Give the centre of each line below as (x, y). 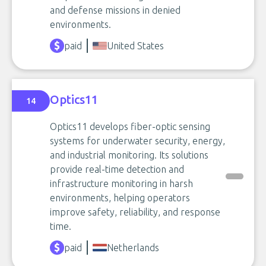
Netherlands (133, 248)
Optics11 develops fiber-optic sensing (130, 126)
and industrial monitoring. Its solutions (129, 155)
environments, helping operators (120, 198)
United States (135, 46)
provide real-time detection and (117, 169)
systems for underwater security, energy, (137, 141)
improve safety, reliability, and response (135, 212)
